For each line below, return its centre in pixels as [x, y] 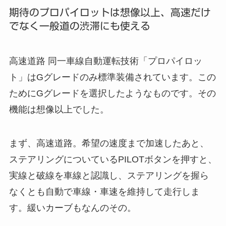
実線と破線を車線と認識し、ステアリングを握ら [109, 176]
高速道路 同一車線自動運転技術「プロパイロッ [105, 61]
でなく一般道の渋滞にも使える [79, 26]
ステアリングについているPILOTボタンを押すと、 [113, 160]
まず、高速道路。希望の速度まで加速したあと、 [109, 144]
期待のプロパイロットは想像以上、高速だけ [110, 13]
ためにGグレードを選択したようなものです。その [112, 93]
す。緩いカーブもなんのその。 [72, 208]
